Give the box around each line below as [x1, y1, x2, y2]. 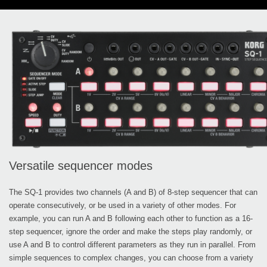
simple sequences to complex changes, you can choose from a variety [9, 253, 253, 262]
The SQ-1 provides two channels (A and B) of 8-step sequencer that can [9, 187, 257, 197]
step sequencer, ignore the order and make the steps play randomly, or [9, 226, 252, 236]
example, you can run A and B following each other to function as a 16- [9, 213, 253, 223]
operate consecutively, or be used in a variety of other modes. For [9, 200, 236, 210]
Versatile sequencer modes [9, 159, 153, 172]
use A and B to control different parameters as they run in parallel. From [9, 240, 256, 249]
